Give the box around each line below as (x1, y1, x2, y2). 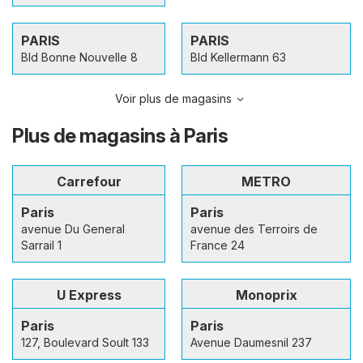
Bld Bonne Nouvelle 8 (21, 49, 138, 64)
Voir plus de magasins (115, 91, 233, 105)
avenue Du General (21, 221, 125, 236)
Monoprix (235, 286, 297, 303)
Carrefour (56, 173, 122, 190)
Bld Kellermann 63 (190, 49, 286, 64)
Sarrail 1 (21, 237, 62, 252)
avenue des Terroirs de (190, 221, 318, 236)
